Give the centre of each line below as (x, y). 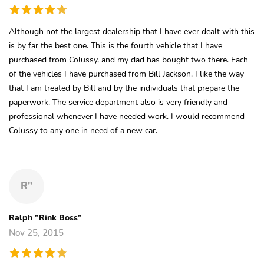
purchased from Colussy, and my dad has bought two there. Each (128, 59)
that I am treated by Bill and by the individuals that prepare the (124, 88)
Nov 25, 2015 (36, 232)
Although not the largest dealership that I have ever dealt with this (132, 31)
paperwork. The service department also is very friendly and (118, 102)
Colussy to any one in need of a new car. (83, 130)
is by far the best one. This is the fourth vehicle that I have (115, 45)
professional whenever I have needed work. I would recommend (127, 116)
